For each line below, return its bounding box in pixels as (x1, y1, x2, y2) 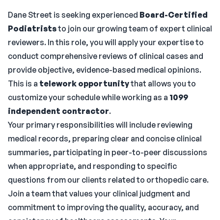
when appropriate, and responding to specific (8, 161, 177, 171)
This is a (8, 79, 39, 88)
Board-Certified (139, 10, 208, 20)
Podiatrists (8, 24, 56, 33)
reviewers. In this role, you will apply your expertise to (8, 37, 204, 47)
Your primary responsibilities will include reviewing (8, 120, 192, 130)
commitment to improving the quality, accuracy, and (8, 202, 199, 212)
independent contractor (8, 106, 109, 116)
